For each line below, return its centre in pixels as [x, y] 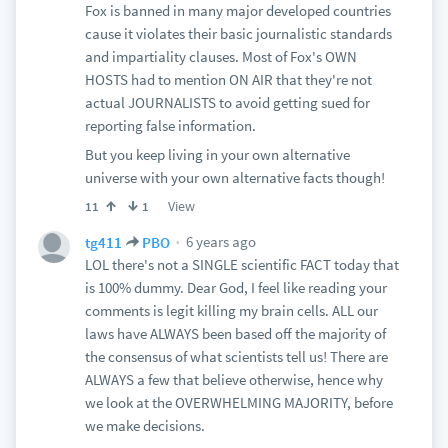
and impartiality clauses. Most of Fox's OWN [220, 56]
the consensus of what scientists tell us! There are [236, 356]
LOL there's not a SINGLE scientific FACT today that [241, 264]
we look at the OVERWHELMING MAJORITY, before [238, 402]
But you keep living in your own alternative [217, 154]
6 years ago [219, 241]
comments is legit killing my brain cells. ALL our [231, 310]
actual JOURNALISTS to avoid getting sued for [227, 102]
